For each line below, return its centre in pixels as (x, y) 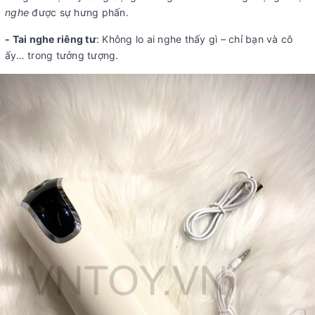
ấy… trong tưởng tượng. (62, 55)
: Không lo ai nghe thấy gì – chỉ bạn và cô (194, 39)
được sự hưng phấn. (79, 12)
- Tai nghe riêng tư (51, 39)
